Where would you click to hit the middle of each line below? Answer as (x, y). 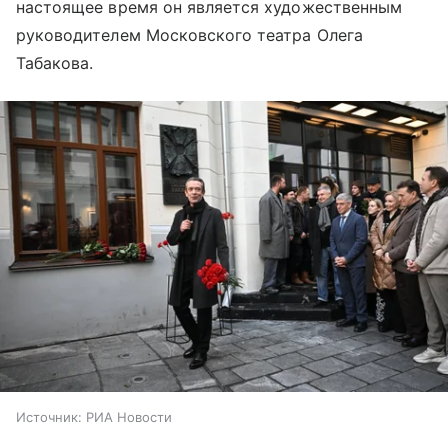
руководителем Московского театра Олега (189, 35)
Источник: (49, 417)
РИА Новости (129, 417)
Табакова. (55, 63)
